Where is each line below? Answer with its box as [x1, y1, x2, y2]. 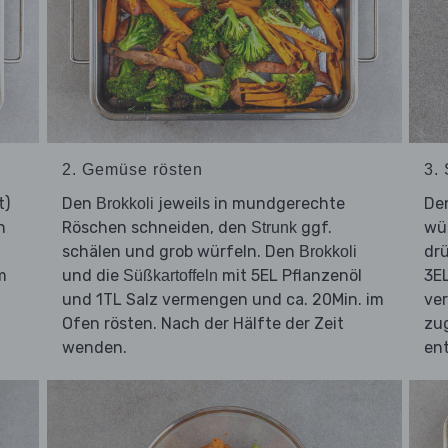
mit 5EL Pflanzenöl [217, 266, 362, 286]
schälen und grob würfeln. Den [61, 242, 299, 262]
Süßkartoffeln [122, 267, 218, 285]
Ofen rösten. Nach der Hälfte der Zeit [61, 314, 344, 334]
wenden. [61, 338, 127, 358]
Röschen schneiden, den [61, 218, 251, 238]
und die [61, 266, 123, 286]
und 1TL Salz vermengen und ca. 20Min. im [61, 290, 384, 310]
